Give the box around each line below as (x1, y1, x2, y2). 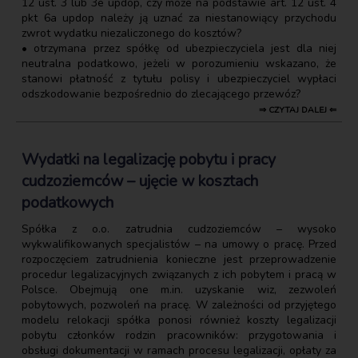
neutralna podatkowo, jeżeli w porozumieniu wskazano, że (22, 55, 336, 71)
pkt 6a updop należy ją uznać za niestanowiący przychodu (22, 10, 336, 26)
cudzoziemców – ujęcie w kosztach (22, 169, 258, 192)
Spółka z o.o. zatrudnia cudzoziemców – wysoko (22, 221, 336, 237)
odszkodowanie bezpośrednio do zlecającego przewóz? (22, 86, 300, 101)
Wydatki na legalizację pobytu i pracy (22, 148, 276, 170)
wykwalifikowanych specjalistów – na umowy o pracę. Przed (22, 236, 336, 252)
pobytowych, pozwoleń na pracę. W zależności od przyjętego (22, 296, 336, 312)
